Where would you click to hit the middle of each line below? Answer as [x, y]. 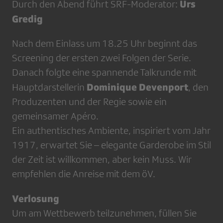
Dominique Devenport [137, 87]
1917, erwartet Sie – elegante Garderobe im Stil [111, 145]
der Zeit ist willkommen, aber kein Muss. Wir [102, 160]
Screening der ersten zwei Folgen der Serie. [102, 58]
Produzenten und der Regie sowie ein [89, 102]
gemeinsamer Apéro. [55, 116]
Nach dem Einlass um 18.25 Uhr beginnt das [105, 44]
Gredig [27, 19]
